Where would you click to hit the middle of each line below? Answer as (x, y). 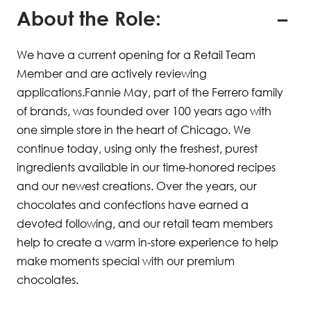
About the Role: (89, 18)
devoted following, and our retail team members (145, 224)
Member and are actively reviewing (112, 74)
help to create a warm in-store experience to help (148, 242)
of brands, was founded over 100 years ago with (144, 111)
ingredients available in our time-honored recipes (146, 167)
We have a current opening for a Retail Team (136, 55)
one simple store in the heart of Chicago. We (134, 130)
